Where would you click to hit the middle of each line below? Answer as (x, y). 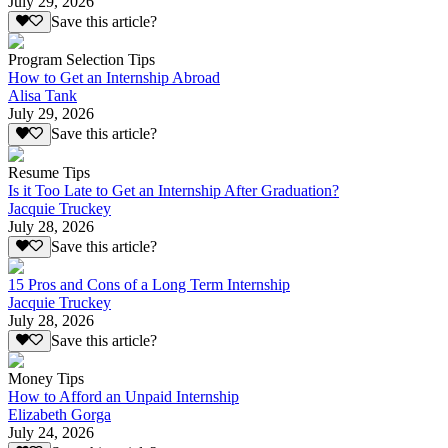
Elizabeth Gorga (59, 415)
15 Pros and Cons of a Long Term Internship (149, 284)
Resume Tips (49, 172)
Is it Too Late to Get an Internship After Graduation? (173, 190)
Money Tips (46, 379)
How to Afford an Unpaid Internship (123, 397)
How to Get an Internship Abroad (114, 78)
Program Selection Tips (81, 60)
